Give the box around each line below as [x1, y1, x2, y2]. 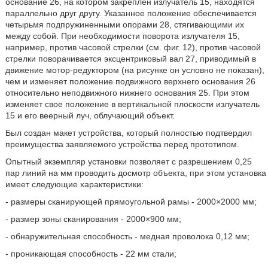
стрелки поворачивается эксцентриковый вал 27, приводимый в [5, 54, 256, 63]
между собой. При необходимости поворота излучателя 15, [5, 31, 240, 41]
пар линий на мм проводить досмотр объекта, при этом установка [5, 168, 266, 178]
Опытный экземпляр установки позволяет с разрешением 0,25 [5, 157, 252, 166]
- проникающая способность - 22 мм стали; [5, 249, 176, 258]
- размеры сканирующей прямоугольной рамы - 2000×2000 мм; [5, 197, 257, 206]
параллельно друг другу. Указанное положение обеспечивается [5, 8, 257, 18]
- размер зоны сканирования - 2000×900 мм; [5, 214, 181, 224]
